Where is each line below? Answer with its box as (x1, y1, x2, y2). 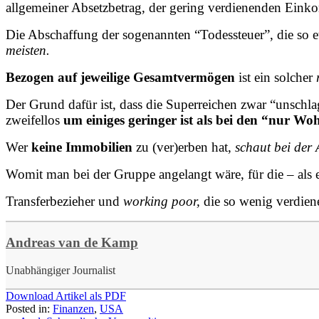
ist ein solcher (235, 69, 316, 85)
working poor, (120, 193, 200, 209)
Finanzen (53, 303, 94, 315)
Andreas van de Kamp (6, 235, 138, 251)
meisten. (6, 42, 50, 58)
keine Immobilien (31, 139, 132, 155)
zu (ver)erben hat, (132, 139, 235, 155)
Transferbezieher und (6, 193, 120, 209)
